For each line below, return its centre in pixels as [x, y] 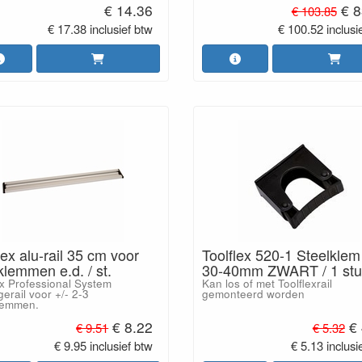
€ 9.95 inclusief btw [104, 345]
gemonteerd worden [253, 294]
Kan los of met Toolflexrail [267, 283]
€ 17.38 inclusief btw [101, 29]
